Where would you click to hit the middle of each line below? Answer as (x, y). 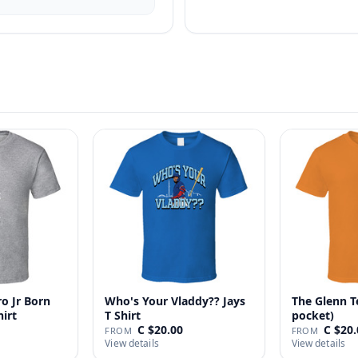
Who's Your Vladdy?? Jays (175, 300)
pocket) (312, 315)
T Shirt (123, 315)
